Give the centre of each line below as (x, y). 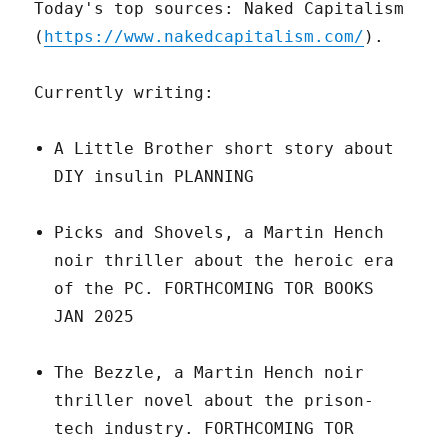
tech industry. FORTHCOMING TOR (204, 429)
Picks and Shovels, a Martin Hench (219, 233)
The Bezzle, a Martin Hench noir (209, 373)
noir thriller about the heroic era (224, 261)
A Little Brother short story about (224, 149)
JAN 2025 (94, 317)
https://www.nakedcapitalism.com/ (204, 37)
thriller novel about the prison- (214, 401)
